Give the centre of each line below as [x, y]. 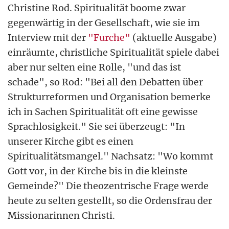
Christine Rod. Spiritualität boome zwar [97, 8]
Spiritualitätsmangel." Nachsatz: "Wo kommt [110, 156]
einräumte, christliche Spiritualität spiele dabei [113, 52]
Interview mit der [48, 37]
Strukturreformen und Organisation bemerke [109, 97]
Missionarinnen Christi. [61, 215]
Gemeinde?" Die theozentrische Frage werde [108, 186]
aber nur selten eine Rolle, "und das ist [94, 67]
